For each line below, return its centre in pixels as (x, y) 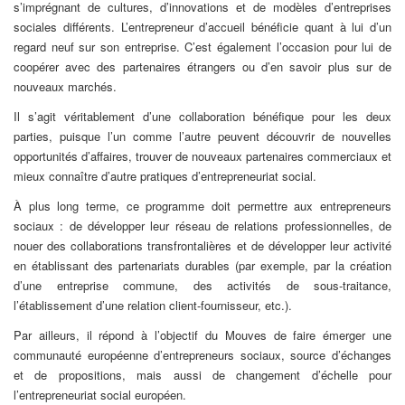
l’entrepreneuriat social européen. (100, 394)
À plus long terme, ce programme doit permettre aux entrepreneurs (202, 205)
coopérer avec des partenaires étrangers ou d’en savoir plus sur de (202, 66)
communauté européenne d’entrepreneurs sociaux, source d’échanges (202, 354)
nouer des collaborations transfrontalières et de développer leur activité (202, 245)
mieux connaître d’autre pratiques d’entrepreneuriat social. (165, 175)
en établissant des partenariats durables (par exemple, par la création (202, 265)
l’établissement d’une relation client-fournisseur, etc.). (153, 305)
